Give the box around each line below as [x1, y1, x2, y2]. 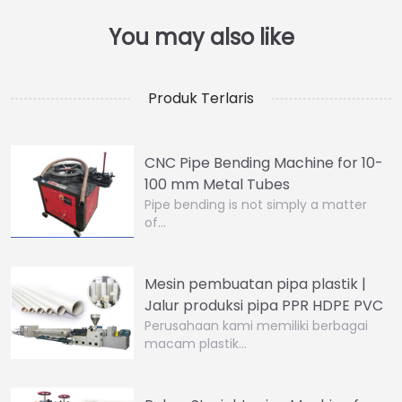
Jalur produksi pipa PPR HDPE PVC [144, 294, 384, 316]
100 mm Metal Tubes [144, 173, 291, 195]
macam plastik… [144, 334, 248, 353]
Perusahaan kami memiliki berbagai [144, 316, 369, 335]
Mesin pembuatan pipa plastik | [144, 273, 367, 294]
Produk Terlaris [148, 88, 254, 109]
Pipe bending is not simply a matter [144, 195, 368, 214]
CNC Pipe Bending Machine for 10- [144, 152, 384, 173]
